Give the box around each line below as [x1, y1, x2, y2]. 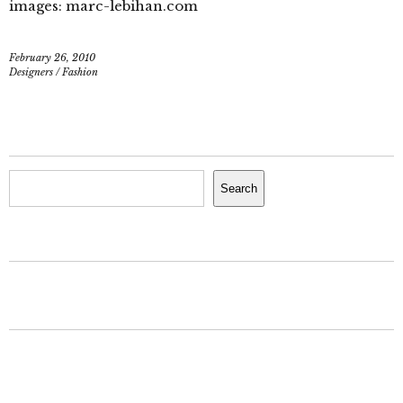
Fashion [62, 66, 98, 78]
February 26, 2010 [9, 51, 95, 64]
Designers [9, 66, 53, 78]
